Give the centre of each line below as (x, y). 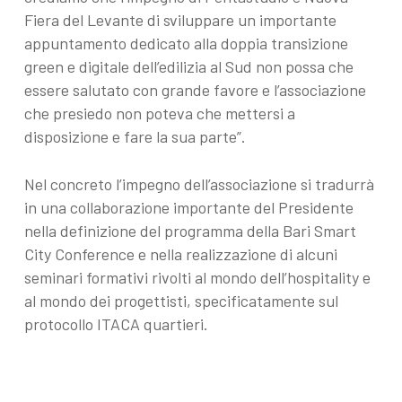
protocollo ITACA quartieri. (116, 323)
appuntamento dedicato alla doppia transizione (186, 43)
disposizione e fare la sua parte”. (135, 136)
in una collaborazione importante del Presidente (188, 207)
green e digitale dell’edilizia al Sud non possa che (188, 66)
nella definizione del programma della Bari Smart (190, 230)
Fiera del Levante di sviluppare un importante (180, 19)
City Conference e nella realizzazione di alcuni (180, 253)
